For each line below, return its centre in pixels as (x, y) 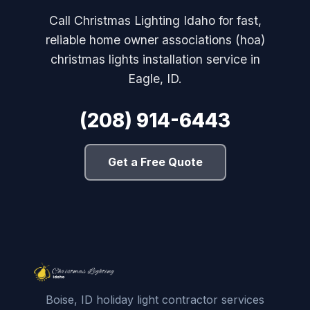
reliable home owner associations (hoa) (155, 39)
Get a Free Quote (155, 162)
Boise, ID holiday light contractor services (155, 299)
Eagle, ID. (155, 78)
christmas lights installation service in (155, 59)
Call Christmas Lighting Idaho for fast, (155, 20)
